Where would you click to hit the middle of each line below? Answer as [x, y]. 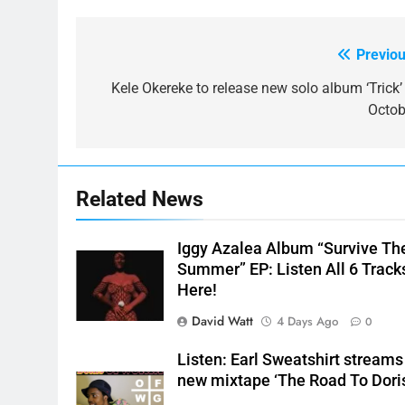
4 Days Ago [308, 322]
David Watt [223, 321]
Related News [140, 199]
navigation [144, 93]
